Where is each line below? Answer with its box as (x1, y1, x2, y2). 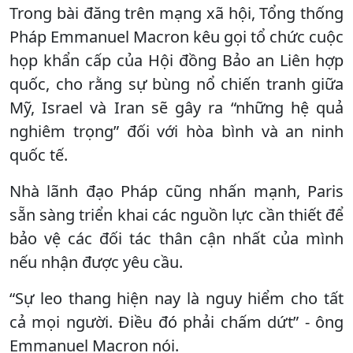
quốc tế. (9, 143, 68, 165)
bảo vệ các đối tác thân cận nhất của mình (9, 227, 344, 249)
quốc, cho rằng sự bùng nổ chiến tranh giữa (9, 72, 344, 95)
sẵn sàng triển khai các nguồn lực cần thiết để (9, 203, 344, 225)
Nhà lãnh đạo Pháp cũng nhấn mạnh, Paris (9, 180, 344, 202)
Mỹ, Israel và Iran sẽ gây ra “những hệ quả (9, 96, 344, 118)
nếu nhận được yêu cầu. (9, 251, 183, 273)
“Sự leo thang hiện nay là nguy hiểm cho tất (9, 287, 344, 309)
